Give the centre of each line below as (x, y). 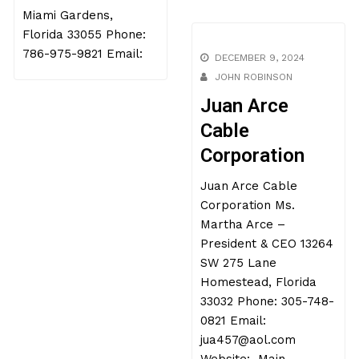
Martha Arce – (242, 254)
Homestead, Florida (258, 311)
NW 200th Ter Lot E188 (91, 54)
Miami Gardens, (70, 73)
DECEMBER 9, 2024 (259, 87)
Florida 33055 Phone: (85, 93)
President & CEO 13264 (266, 273)
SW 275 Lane (238, 292)
